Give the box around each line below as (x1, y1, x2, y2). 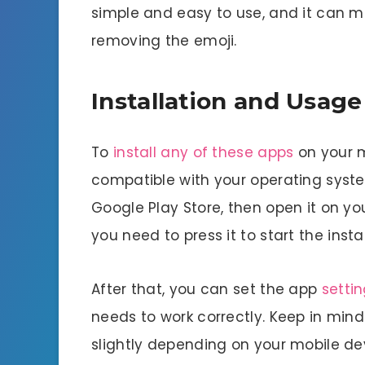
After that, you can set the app (91, 279, 322, 299)
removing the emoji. (91, 30, 237, 51)
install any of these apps (112, 142, 294, 162)
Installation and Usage (91, 87, 363, 116)
